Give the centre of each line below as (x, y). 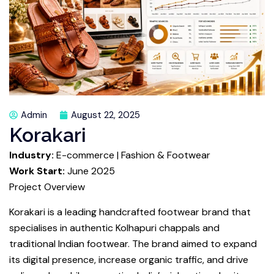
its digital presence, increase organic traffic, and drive (129, 259)
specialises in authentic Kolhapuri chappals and (114, 228)
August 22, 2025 (106, 115)
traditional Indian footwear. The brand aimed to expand (133, 243)
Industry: (31, 155)
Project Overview (47, 187)
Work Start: (37, 171)
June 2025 (90, 171)
